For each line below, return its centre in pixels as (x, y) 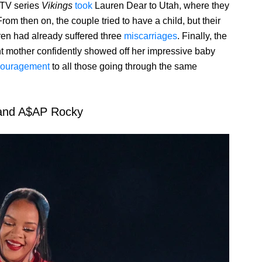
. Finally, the (202, 36)
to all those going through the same (123, 67)
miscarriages (151, 36)
